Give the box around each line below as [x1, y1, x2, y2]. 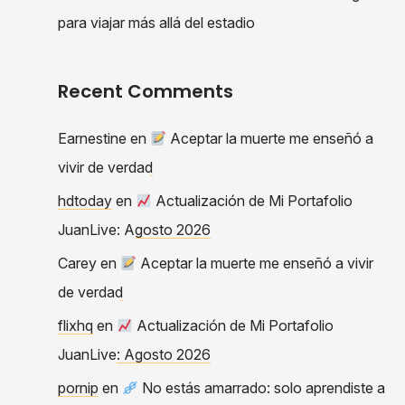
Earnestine [58, 128, 127, 147]
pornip [58, 378, 99, 397]
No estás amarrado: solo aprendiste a [138, 378, 386, 397]
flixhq [58, 316, 93, 334]
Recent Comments [58, 78, 233, 104]
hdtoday [58, 191, 112, 210]
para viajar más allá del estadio [58, 13, 255, 32]
